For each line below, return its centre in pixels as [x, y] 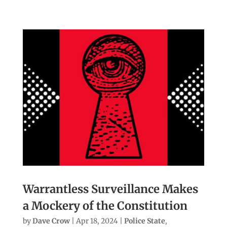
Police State [144, 221]
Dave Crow [51, 221]
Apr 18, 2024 [97, 221]
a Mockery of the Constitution [105, 205]
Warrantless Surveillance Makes [110, 189]
